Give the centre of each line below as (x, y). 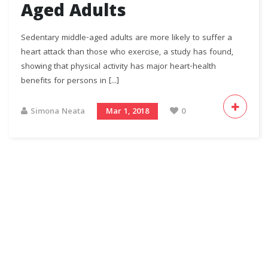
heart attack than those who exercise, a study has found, (127, 53)
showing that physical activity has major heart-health (118, 67)
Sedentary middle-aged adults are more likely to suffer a (127, 39)
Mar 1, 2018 (127, 112)
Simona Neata (58, 112)
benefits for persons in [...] (70, 82)
